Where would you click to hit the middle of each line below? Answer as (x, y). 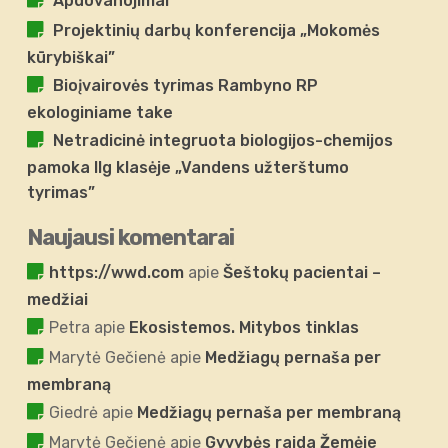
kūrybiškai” (71, 58)
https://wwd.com (117, 273)
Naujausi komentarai (131, 238)
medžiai (58, 300)
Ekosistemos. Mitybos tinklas (244, 328)
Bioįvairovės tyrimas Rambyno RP (186, 86)
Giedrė (74, 413)
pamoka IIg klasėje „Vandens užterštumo (188, 168)
